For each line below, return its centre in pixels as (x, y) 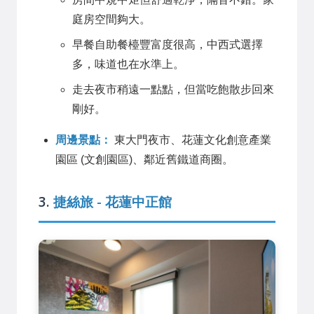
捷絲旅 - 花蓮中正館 (112, 202)
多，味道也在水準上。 (128, 64)
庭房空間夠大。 (111, 19)
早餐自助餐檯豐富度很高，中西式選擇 (168, 44)
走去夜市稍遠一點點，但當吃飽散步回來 (173, 89)
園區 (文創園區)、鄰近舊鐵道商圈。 (144, 159)
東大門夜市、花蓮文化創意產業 (191, 139)
